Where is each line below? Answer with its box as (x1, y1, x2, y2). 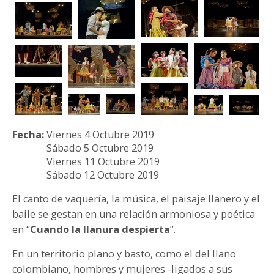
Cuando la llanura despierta (30, 223, 170, 237)
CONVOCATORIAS (14, 70, 94, 81)
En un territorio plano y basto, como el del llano (12, 247, 236, 261)
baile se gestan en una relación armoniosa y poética (12, 207, 255, 221)
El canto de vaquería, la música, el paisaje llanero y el (12, 192, 260, 206)
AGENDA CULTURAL (14, 101, 103, 113)
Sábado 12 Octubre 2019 (46, 168, 159, 182)
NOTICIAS (14, 39, 58, 50)
